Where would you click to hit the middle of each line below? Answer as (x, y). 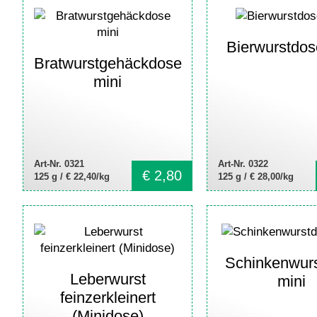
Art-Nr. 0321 (59, 164)
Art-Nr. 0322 (243, 164)
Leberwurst (108, 279)
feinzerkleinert (108, 298)
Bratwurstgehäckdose (108, 63)
